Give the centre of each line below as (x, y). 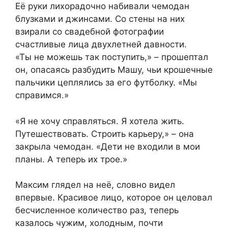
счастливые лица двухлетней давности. (101, 45)
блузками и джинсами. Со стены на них (100, 19)
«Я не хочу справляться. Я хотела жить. (100, 121)
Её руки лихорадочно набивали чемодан (102, 6)
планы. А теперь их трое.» (71, 159)
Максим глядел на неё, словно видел (95, 185)
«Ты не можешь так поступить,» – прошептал (112, 57)
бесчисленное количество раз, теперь (97, 210)
